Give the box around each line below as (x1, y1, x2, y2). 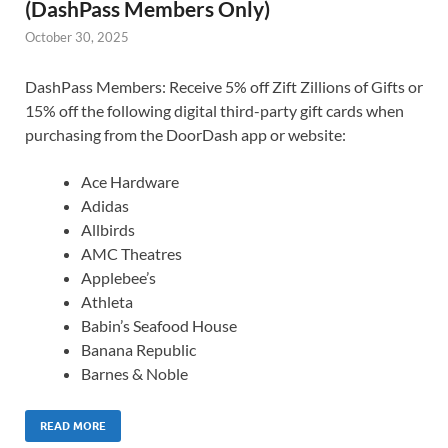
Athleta (81, 292, 133, 312)
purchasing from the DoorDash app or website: (25, 125, 346, 145)
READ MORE (40, 419, 106, 434)
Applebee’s (81, 268, 156, 288)
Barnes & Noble (81, 364, 188, 384)
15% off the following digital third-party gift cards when (25, 101, 404, 121)
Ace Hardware (81, 172, 179, 192)
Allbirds (81, 220, 135, 240)
